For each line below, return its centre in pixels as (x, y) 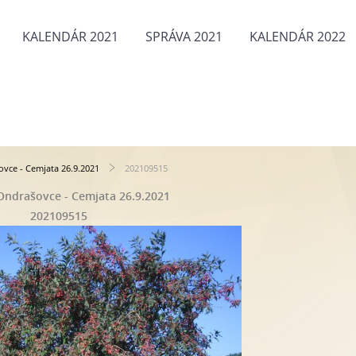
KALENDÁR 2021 (70, 37)
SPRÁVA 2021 (184, 37)
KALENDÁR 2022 (298, 37)
